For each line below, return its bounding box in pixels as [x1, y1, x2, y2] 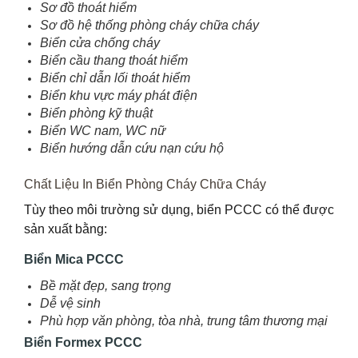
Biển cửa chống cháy [40, 36, 160, 50]
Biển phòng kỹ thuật [40, 106, 153, 121]
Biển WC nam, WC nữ [40, 124, 165, 138]
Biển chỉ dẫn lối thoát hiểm [40, 71, 190, 86]
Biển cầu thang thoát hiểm [40, 54, 188, 68]
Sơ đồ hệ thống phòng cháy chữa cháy [40, 18, 259, 33]
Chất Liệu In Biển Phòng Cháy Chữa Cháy [24, 177, 266, 192]
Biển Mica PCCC [24, 253, 124, 267]
